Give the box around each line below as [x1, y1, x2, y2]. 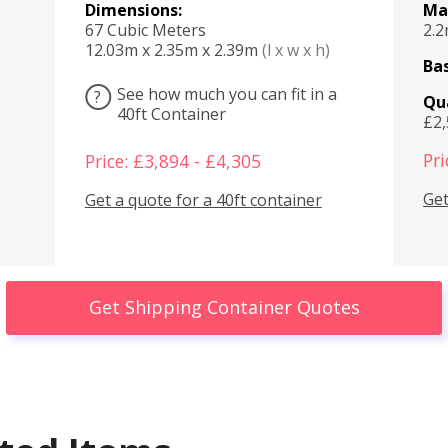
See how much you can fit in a [116, 82, 337, 105]
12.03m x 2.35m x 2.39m [84, 38, 262, 61]
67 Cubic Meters [84, 18, 206, 41]
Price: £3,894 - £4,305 [84, 149, 261, 174]
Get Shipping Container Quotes [88, 295, 360, 320]
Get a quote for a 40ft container [84, 188, 322, 211]
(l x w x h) [261, 38, 330, 61]
